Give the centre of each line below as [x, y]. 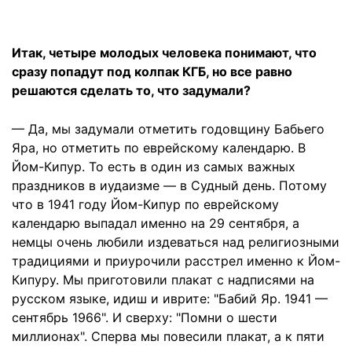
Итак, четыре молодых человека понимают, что [164, 53]
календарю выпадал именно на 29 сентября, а [156, 224]
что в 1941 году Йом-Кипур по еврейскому [145, 205]
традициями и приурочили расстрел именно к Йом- [176, 261]
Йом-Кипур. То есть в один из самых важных [154, 167]
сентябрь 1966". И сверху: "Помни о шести [145, 318]
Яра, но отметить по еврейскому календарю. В [159, 148]
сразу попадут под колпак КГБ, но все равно [152, 72]
